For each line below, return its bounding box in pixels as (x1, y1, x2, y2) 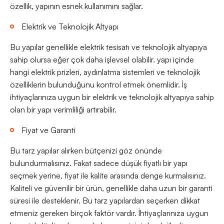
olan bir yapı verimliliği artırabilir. (10, 104, 116, 115)
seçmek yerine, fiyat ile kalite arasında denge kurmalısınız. (10, 170, 206, 181)
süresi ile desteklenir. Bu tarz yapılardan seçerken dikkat (10, 195, 200, 206)
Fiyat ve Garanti (21, 125, 75, 135)
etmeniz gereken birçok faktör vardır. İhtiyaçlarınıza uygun (10, 208, 208, 218)
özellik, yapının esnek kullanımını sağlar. (10, 1, 143, 11)
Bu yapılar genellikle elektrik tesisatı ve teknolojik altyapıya (10, 42, 207, 52)
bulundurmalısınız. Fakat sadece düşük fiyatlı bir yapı (10, 158, 187, 168)
